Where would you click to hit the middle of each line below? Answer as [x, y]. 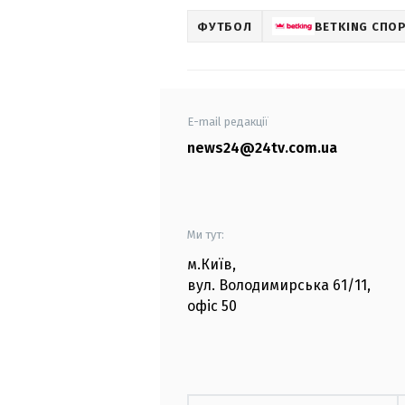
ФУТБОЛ [225, 26]
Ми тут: [206, 235]
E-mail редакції [228, 122]
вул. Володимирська [258, 286]
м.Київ [210, 265]
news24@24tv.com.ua [262, 148]
